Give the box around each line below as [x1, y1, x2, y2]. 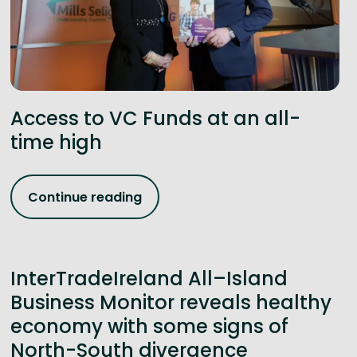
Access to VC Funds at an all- [10, 105, 300, 132]
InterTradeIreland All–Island [10, 265, 288, 292]
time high [10, 129, 102, 156]
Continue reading [27, 187, 142, 206]
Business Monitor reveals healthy [10, 289, 331, 316]
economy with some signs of [10, 313, 288, 340]
